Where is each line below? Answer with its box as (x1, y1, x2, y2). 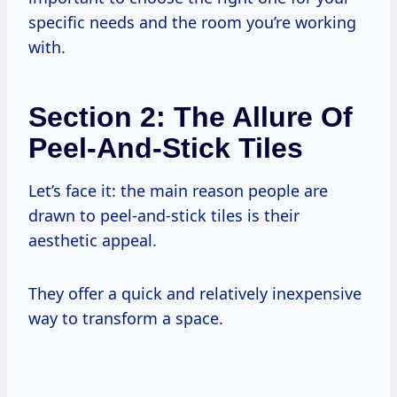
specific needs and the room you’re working (28, 11, 356, 33)
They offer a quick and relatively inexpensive (28, 282, 362, 304)
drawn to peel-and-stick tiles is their (28, 204, 300, 226)
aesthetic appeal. (28, 229, 157, 251)
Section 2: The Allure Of (28, 100, 353, 133)
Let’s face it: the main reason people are (28, 179, 328, 201)
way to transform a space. (28, 307, 223, 329)
